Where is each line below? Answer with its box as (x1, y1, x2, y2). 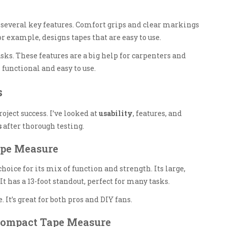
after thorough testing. (2, 121, 84, 131)
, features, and (133, 108, 182, 118)
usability (99, 108, 133, 118)
